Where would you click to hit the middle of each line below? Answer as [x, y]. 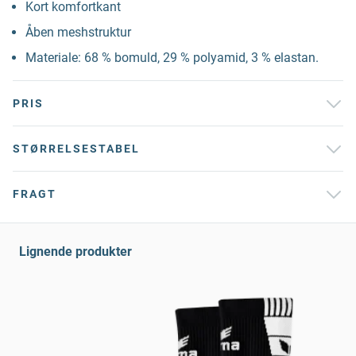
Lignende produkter [75, 252]
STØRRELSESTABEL [76, 149]
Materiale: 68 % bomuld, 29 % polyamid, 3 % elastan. [172, 58]
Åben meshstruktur [78, 32]
